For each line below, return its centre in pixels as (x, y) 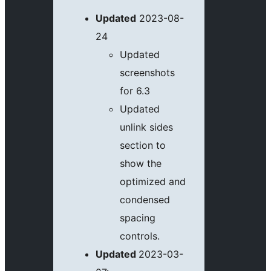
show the (141, 164)
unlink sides (146, 127)
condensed (145, 200)
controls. (140, 236)
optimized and (153, 182)
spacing (138, 218)
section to (143, 145)
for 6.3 (135, 91)
